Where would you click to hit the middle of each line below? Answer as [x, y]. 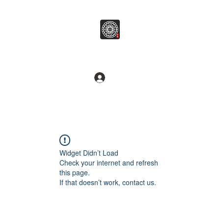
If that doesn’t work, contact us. [108, 182]
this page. [75, 172]
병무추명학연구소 [113, 49]
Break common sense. [110, 61]
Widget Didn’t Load [89, 153]
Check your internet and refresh [109, 163]
